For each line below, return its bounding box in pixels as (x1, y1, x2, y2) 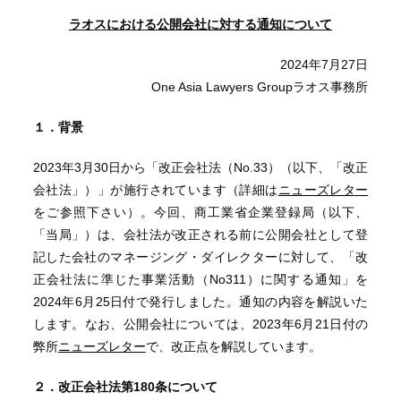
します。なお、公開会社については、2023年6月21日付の (32, 317, 369, 331)
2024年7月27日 (280, 57, 369, 72)
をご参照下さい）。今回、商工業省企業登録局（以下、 (32, 205, 369, 219)
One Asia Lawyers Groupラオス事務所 (151, 80, 369, 94)
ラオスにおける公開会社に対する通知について (68, 17, 332, 31)
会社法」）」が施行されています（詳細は (32, 183, 278, 197)
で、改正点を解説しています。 (145, 339, 321, 354)
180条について (132, 380, 218, 394)
